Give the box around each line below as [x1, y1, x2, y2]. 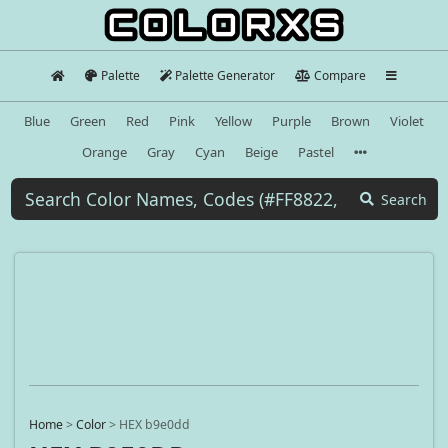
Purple [272, 111, 311, 130]
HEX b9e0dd [119, 416, 190, 434]
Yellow [215, 111, 252, 130]
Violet [390, 111, 424, 130]
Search [381, 189, 427, 209]
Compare [313, 67, 366, 84]
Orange [81, 142, 127, 161]
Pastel [297, 142, 334, 161]
